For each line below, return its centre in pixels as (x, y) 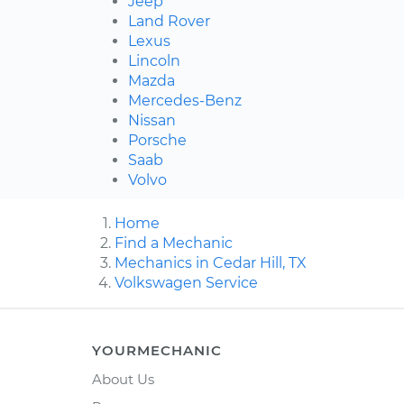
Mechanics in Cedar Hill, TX (211, 263)
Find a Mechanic (174, 243)
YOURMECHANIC (157, 351)
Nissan (152, 121)
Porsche (157, 141)
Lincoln (154, 61)
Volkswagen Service (186, 283)
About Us (123, 380)
